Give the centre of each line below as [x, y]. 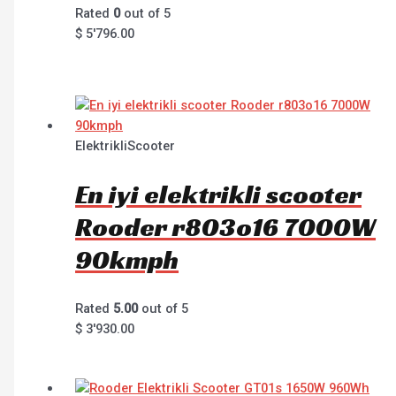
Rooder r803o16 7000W [226, 228]
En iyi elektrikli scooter [219, 195]
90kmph [127, 260]
